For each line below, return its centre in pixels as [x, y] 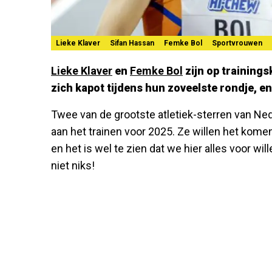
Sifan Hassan [132, 43]
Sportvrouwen [237, 43]
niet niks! [73, 165]
